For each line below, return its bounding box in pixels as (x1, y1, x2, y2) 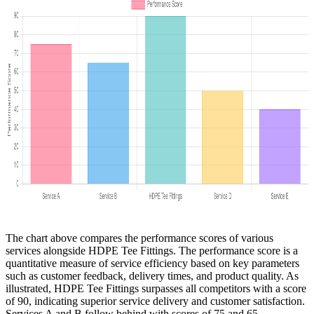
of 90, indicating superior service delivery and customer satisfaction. (6, 294, 305, 307)
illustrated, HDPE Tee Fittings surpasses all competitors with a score (6, 282, 306, 294)
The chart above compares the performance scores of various (6, 231, 273, 244)
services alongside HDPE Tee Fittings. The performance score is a (6, 244, 298, 257)
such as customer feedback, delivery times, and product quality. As (6, 269, 299, 282)
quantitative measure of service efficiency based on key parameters (6, 257, 299, 269)
